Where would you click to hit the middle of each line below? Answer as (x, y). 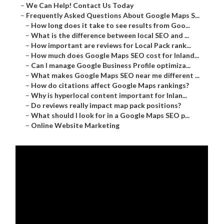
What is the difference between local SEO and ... (110, 35)
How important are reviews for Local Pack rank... (111, 45)
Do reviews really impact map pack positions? (106, 105)
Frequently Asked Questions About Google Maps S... (113, 15)
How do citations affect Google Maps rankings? (110, 85)
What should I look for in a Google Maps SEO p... (110, 115)
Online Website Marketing (75, 125)
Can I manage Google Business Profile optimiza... (111, 65)
